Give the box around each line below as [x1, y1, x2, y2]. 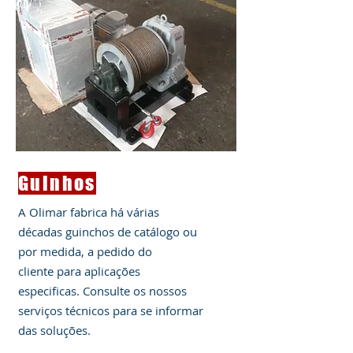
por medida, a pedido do [18, 243, 152, 259]
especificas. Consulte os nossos [18, 283, 187, 299]
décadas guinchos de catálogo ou [18, 224, 197, 240]
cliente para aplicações [18, 263, 140, 279]
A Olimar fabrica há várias [18, 204, 159, 220]
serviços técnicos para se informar [18, 303, 203, 318]
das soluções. [18, 322, 94, 338]
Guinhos [18, 172, 96, 195]
